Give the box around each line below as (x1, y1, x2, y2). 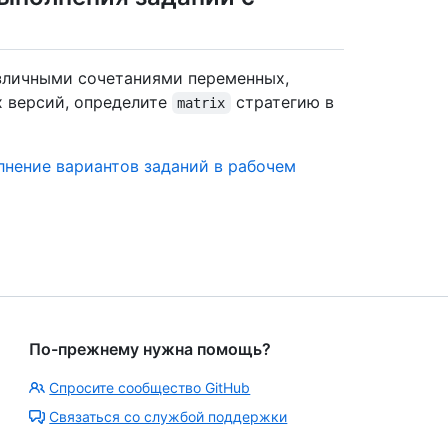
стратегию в (230, 91, 339, 112)
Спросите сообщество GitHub (49, 378, 251, 396)
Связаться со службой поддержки (49, 407, 288, 425)
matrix (177, 94, 226, 111)
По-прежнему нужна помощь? (29, 338, 272, 359)
